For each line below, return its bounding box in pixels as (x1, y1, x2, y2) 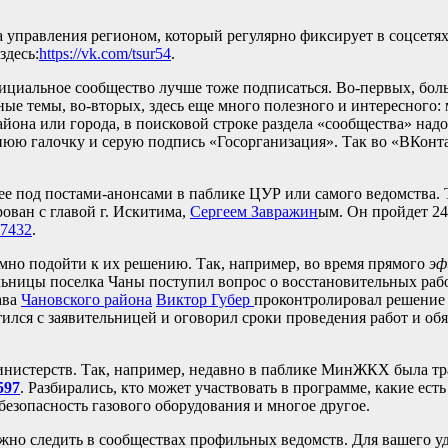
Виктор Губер (156, 291, 254, 308)
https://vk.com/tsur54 (39, 45, 171, 62)
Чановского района (21, 291, 152, 308)
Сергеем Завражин (190, 203, 318, 220)
